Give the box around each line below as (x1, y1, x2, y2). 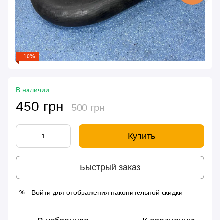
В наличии (16, 86, 49, 94)
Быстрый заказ (80, 162, 140, 172)
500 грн (71, 102, 105, 113)
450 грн (16, 99, 63, 114)
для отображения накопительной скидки (51, 189, 183, 197)
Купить (128, 131, 155, 141)
